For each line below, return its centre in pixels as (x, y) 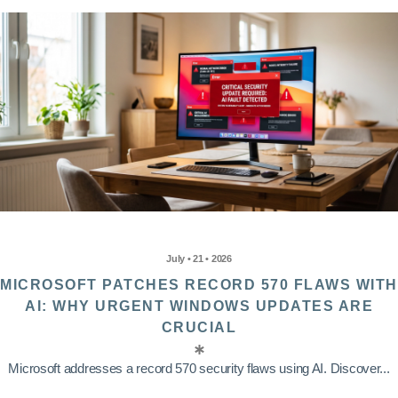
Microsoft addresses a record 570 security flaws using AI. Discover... (199, 369)
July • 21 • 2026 (199, 259)
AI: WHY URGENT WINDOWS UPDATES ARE (199, 306)
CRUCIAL (199, 328)
